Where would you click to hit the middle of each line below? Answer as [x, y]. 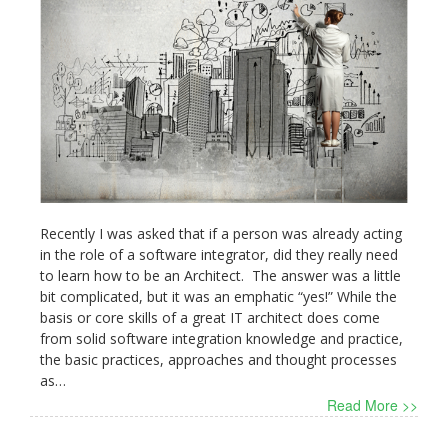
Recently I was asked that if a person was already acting [221, 234]
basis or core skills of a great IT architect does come [210, 318]
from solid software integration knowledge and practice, [221, 339]
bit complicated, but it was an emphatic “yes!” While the [218, 297]
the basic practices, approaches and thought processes [218, 360]
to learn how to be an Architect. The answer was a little [220, 276]
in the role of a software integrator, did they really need [219, 255]
